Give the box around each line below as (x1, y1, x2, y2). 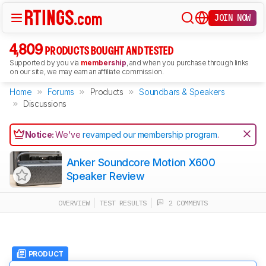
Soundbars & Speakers (139, 87, 225, 97)
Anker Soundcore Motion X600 (66, 156, 216, 169)
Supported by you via (9, 58, 81, 67)
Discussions (23, 99, 66, 109)
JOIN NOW (214, 12, 251, 23)
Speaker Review (66, 170, 145, 182)
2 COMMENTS (163, 198, 208, 207)
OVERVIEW (58, 198, 90, 207)
